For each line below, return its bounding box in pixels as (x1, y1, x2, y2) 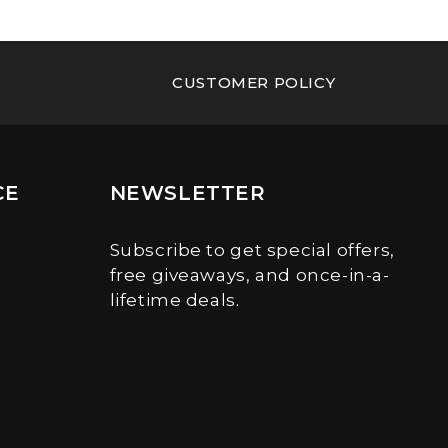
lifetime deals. (109, 290, 240, 310)
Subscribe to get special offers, (109, 240, 395, 260)
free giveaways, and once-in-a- (109, 265, 390, 285)
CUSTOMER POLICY (172, 73, 336, 92)
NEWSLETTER (109, 181, 266, 205)
